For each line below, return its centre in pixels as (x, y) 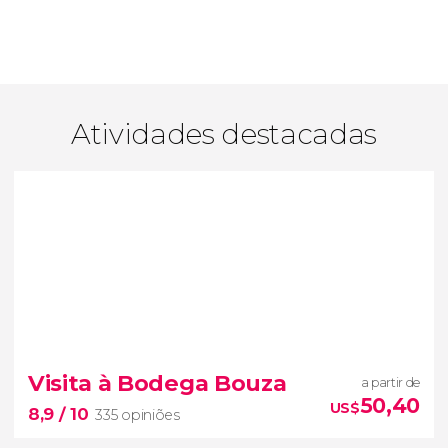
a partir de (390, 382)
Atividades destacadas (224, 134)
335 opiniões (137, 415)
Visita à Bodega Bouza (157, 382)
